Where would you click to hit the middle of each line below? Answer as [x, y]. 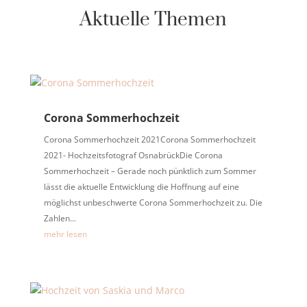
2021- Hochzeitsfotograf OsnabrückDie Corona [133, 155]
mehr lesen [65, 234]
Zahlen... [60, 218]
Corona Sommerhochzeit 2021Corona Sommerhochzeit [149, 139]
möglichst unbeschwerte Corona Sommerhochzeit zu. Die [153, 202]
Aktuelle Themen [153, 19]
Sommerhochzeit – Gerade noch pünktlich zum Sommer [150, 171]
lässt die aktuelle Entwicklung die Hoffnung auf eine [141, 186]
